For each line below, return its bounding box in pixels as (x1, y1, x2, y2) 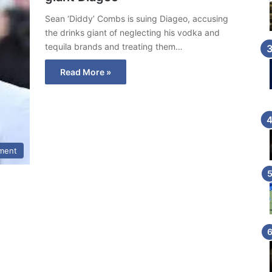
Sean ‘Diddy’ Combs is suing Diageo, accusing (45, 13, 228, 24)
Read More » (60, 67, 111, 77)
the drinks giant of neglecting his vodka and (45, 27, 220, 38)
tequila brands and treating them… (45, 41, 183, 52)
